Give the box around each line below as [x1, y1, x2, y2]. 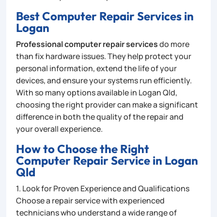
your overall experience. [16, 123, 103, 134]
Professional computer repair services [16, 38, 158, 49]
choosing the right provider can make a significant [16, 99, 199, 110]
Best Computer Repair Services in [16, 8, 194, 23]
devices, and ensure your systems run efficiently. [16, 75, 192, 86]
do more [158, 38, 190, 49]
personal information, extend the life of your [16, 62, 177, 74]
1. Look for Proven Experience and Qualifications [16, 183, 190, 194]
